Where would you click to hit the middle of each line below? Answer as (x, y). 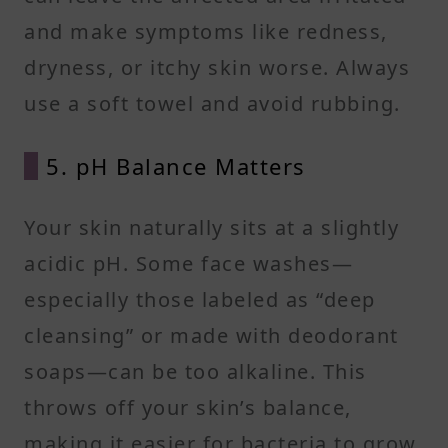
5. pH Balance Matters (176, 165)
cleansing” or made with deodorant (211, 335)
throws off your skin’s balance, (188, 407)
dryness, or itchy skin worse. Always (217, 67)
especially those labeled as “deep (200, 299)
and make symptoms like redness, (206, 31)
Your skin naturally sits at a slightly (211, 227)
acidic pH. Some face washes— (188, 263)
